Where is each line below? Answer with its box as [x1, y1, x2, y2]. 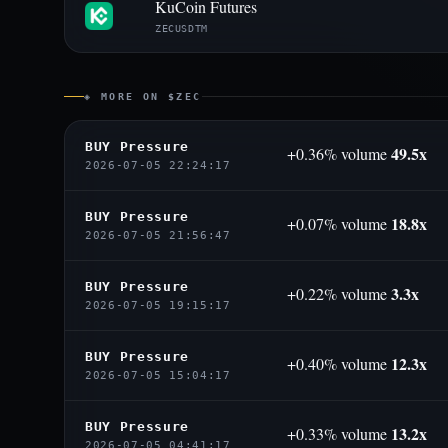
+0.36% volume [287, 142, 391, 164]
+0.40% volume [287, 352, 391, 374]
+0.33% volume [287, 422, 391, 444]
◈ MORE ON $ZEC [84, 91, 202, 102]
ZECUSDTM [155, 22, 208, 34]
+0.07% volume [287, 212, 391, 234]
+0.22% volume [287, 282, 391, 304]
